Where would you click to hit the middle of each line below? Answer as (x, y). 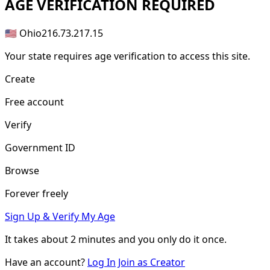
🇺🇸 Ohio (23, 33)
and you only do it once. (171, 239)
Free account (34, 102)
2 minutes (93, 239)
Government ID (40, 147)
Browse (22, 170)
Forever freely (36, 193)
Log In (102, 262)
